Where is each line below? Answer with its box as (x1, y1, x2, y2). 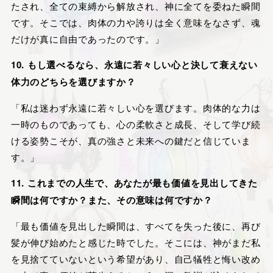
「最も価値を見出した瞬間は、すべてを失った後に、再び (10, 219, 261, 233)
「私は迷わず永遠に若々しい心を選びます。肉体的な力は (10, 101, 261, 115)
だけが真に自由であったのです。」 (10, 32, 165, 46)
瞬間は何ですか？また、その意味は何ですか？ (10, 193, 213, 207)
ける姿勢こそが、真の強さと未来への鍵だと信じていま (10, 134, 251, 147)
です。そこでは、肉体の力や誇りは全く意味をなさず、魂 (10, 16, 261, 29)
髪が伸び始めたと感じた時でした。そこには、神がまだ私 (10, 236, 261, 249)
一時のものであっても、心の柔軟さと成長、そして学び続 (10, 118, 261, 131)
